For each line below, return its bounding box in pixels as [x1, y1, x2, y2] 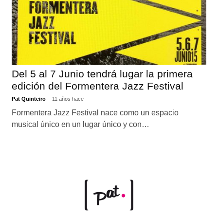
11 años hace [52, 96, 84, 102]
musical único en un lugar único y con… [11, 120, 149, 129]
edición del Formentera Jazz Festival [11, 80, 183, 92]
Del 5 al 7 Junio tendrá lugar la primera [11, 68, 193, 80]
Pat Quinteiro [11, 96, 47, 102]
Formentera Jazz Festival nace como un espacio [11, 109, 179, 117]
